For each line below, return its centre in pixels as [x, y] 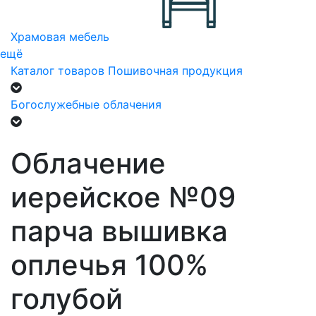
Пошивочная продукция [175, 71]
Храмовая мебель [60, 37]
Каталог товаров [57, 71]
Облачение [88, 163]
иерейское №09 [123, 197]
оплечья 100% [109, 265]
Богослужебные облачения [86, 104]
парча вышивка [119, 231]
